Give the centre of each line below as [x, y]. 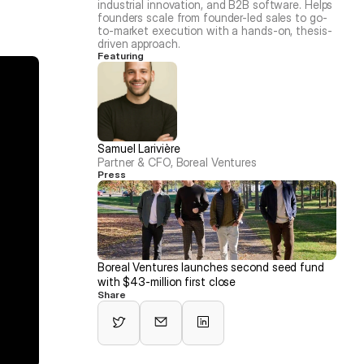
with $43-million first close [167, 282]
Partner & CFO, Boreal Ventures [177, 162]
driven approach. [139, 43]
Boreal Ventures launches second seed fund [211, 267]
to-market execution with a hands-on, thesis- [215, 30]
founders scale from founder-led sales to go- [212, 17]
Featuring [121, 56]
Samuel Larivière [139, 148]
